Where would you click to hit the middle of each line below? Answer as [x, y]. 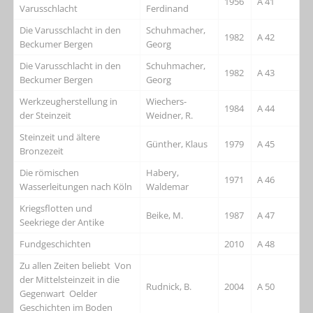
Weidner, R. [170, 115]
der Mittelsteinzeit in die [70, 279]
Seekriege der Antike [62, 222]
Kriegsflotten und [56, 208]
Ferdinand [168, 8]
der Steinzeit [46, 115]
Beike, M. [165, 215]
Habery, [163, 172]
